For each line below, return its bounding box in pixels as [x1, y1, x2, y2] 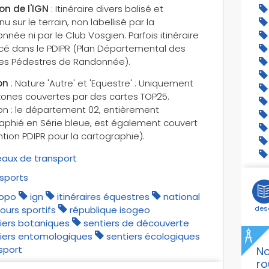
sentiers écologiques [106, 229, 200, 243]
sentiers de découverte [83, 216, 189, 229]
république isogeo [69, 203, 150, 216]
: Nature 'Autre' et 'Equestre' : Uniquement [8, 76, 193, 89]
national [163, 190, 200, 203]
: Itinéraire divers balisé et [48, 2, 163, 15]
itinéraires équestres [56, 190, 150, 203]
